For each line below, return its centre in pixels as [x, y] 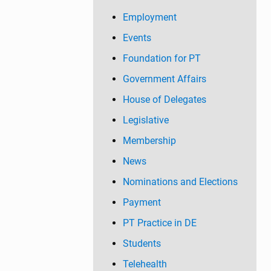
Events [137, 38]
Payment [142, 202]
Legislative [145, 120]
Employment [149, 17]
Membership [149, 141]
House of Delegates [164, 100]
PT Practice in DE [159, 223]
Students [142, 243]
